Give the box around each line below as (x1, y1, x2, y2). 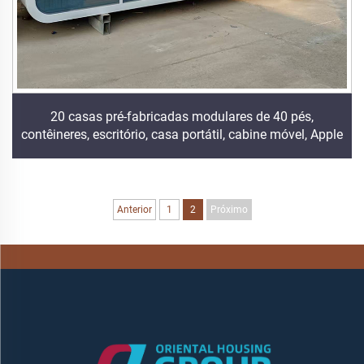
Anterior (116, 203, 152, 215)
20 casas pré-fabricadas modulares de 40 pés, (50, 108, 314, 124)
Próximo (210, 203, 248, 215)
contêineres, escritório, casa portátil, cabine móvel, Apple (21, 126, 343, 142)
